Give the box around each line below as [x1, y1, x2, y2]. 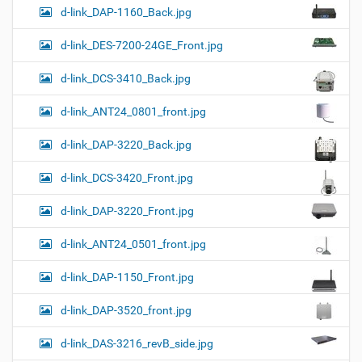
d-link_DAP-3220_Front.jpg [61, 204, 194, 218]
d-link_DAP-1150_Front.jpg [61, 271, 194, 284]
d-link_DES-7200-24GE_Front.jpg [61, 39, 223, 53]
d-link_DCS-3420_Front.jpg [61, 171, 193, 185]
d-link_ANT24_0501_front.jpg [61, 238, 206, 251]
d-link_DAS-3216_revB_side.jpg [61, 337, 213, 351]
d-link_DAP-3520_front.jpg [61, 304, 192, 318]
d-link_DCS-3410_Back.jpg [61, 72, 191, 86]
